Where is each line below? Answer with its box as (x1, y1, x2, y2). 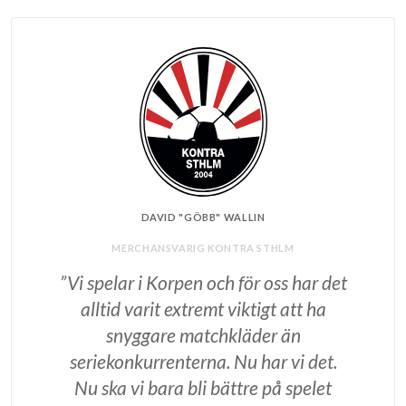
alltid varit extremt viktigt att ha (80, 297, 326, 321)
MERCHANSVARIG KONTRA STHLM (111, 242, 295, 255)
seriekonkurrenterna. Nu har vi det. (69, 350, 337, 373)
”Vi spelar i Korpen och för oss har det (59, 271, 347, 295)
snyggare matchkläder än (105, 324, 301, 347)
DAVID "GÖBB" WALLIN (140, 211, 266, 224)
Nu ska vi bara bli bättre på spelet (74, 376, 332, 400)
